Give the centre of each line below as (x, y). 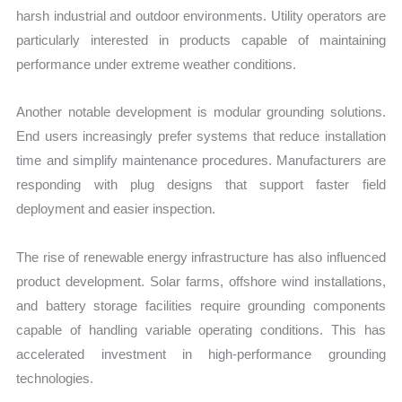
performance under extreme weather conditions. (157, 65)
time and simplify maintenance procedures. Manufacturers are (201, 161)
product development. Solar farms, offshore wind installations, (201, 281)
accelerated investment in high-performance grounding (201, 354)
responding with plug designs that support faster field (201, 185)
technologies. (55, 378)
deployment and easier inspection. (116, 209)
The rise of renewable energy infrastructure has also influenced (201, 257)
